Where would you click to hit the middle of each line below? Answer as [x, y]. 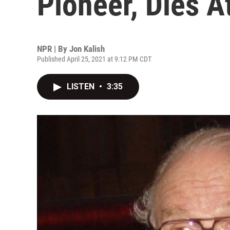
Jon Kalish [87, 49]
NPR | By [53, 49]
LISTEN [82, 87]
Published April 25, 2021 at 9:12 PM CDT [94, 59]
